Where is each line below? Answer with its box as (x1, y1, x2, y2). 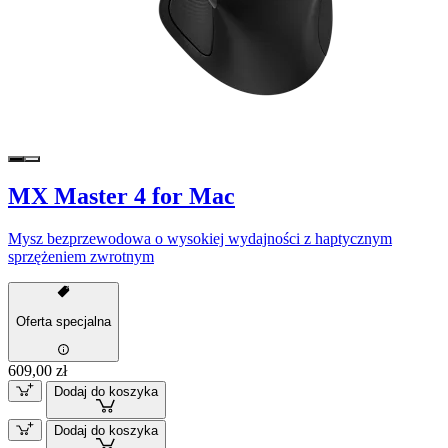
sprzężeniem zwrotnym (8, 247, 154, 265)
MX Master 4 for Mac (8, 182, 235, 209)
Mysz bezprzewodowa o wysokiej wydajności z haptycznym (8, 229, 392, 247)
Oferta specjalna (16, 314, 111, 330)
